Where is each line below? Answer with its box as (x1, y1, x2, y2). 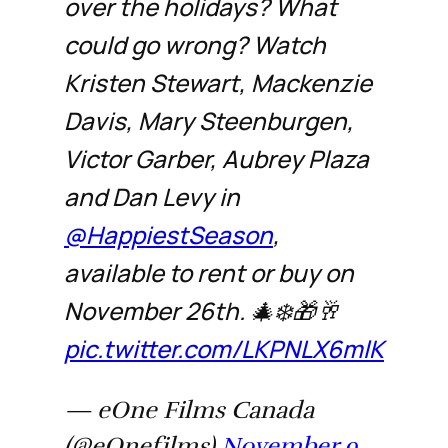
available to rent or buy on (64, 255, 354, 289)
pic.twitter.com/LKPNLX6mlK (64, 331, 384, 365)
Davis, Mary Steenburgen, (64, 103, 354, 137)
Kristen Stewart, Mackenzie (64, 65, 372, 99)
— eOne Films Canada (64, 394, 314, 425)
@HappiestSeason (64, 217, 273, 251)
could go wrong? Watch (64, 27, 326, 61)
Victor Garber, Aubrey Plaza (64, 141, 369, 175)
